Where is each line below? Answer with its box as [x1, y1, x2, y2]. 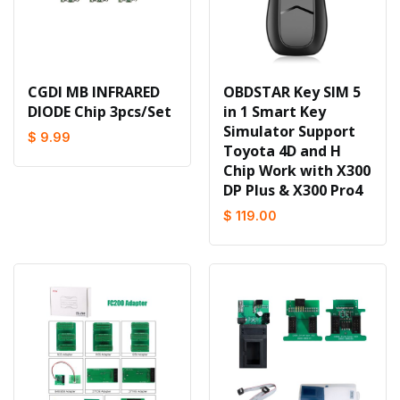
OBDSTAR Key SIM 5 [223, 82, 361, 102]
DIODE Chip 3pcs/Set [28, 102, 171, 121]
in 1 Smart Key [223, 102, 326, 121]
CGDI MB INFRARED [28, 82, 160, 102]
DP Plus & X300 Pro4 [223, 180, 362, 200]
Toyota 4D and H [223, 141, 341, 161]
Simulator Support [223, 121, 355, 141]
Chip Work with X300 [223, 161, 371, 180]
